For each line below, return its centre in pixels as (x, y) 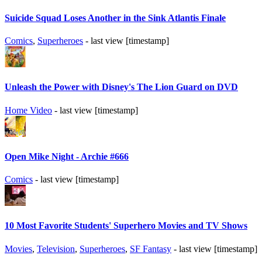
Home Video (28, 110)
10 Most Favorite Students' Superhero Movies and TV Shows (126, 226)
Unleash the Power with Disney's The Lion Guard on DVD (121, 87)
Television (56, 249)
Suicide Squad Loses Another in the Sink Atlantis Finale (115, 18)
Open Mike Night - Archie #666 (67, 156)
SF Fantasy (151, 249)
